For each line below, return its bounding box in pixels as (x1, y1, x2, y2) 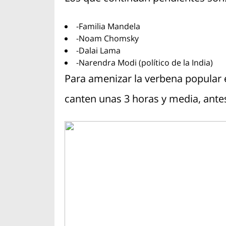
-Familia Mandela (76, 21, 140, 32)
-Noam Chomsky (76, 33, 139, 44)
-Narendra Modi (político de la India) (76, 57, 213, 69)
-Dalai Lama (76, 45, 121, 56)
